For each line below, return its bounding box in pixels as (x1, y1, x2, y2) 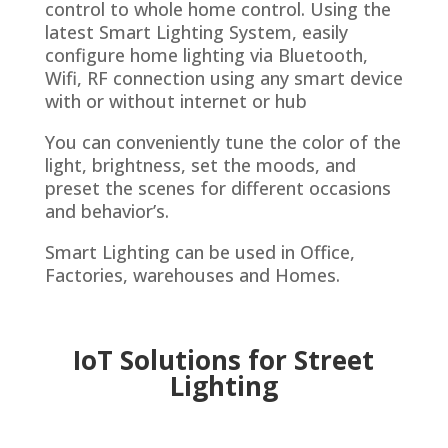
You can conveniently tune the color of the (44, 130, 401, 155)
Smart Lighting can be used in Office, (44, 240, 355, 265)
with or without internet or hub (44, 89, 307, 114)
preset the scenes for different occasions (44, 176, 391, 201)
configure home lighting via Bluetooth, (44, 43, 368, 68)
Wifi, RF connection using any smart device (44, 66, 403, 91)
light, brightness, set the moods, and (44, 153, 356, 178)
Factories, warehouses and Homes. (44, 263, 340, 288)
